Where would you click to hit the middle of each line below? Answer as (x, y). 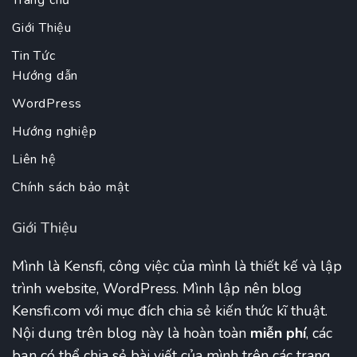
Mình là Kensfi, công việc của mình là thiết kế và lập (177, 267)
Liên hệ (34, 160)
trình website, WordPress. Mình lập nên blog (157, 289)
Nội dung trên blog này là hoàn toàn (131, 333)
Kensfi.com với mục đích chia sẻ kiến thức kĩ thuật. (170, 311)
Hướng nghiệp (55, 132)
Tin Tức (34, 56)
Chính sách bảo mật (71, 188)
